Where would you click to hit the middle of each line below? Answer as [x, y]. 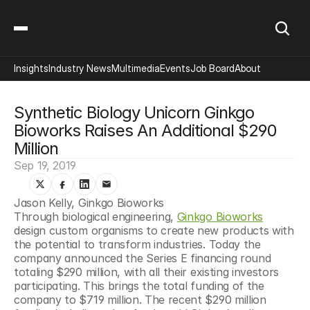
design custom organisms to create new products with [154, 230]
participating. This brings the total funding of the [139, 286]
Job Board [212, 68]
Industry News [80, 68]
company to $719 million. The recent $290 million [140, 300]
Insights [31, 68]
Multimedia [136, 68]
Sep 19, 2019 [45, 165]
